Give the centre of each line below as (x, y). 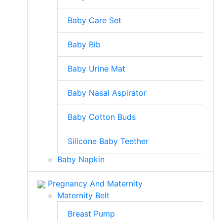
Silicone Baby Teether (108, 141)
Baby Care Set (94, 20)
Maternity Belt (83, 195)
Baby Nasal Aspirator (107, 93)
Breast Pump (91, 214)
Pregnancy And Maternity (94, 184)
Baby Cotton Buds (102, 117)
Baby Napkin (81, 159)
